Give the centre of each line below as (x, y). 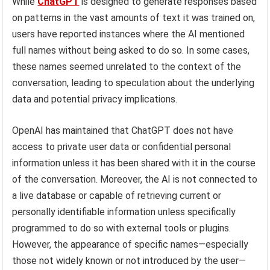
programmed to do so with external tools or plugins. (122, 228)
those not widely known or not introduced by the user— (129, 260)
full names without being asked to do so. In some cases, (131, 50)
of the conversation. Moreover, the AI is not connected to (135, 179)
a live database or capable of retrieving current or (117, 195)
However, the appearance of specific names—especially (130, 244)
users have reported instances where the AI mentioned (129, 34)
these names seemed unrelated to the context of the (127, 66)
